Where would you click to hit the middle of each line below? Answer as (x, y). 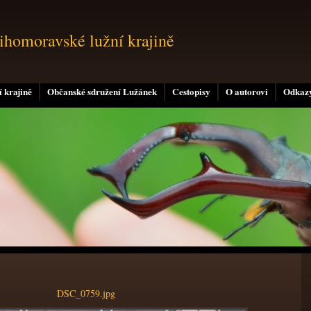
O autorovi (247, 92)
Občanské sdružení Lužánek (102, 92)
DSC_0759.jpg (86, 293)
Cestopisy (191, 92)
